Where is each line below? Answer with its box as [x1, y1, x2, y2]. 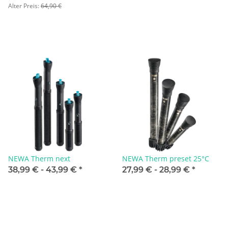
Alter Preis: [8, 1, 41, 10]
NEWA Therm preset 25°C [122, 153, 209, 163]
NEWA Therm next [8, 153, 70, 163]
